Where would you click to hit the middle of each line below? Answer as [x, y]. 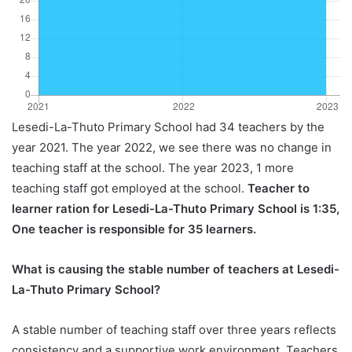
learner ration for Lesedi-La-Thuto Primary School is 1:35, [176, 209]
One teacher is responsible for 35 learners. [134, 229]
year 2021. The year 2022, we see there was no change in [172, 148]
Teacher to [279, 189]
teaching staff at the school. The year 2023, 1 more [153, 168]
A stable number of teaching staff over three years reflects [174, 330]
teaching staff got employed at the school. [130, 189]
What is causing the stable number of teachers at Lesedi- [176, 269]
